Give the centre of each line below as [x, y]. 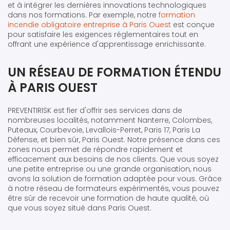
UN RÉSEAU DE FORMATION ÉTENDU [114, 72]
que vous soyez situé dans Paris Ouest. [80, 208]
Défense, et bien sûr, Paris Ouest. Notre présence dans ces [114, 139]
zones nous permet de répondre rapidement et [95, 149]
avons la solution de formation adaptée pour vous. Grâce [115, 178]
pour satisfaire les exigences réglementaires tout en [103, 34]
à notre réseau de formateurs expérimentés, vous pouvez [113, 188]
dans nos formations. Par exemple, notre [83, 15]
